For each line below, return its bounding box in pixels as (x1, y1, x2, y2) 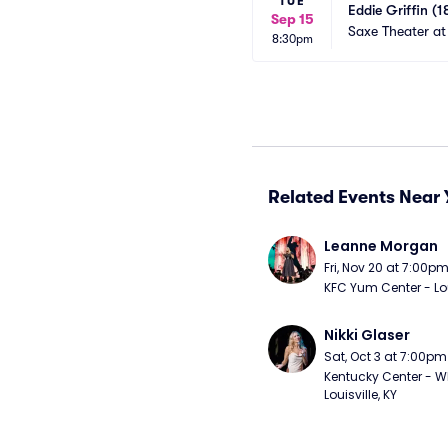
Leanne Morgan (324, 236, 438, 256)
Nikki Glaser (324, 325, 410, 345)
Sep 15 (270, 11, 314, 27)
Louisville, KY (324, 386, 397, 403)
